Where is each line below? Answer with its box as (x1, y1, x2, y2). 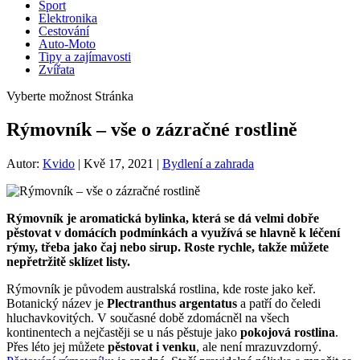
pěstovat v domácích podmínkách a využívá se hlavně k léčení (6, 226, 340, 240)
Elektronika (39, 10, 97, 25)
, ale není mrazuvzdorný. (196, 340, 321, 354)
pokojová (240, 325, 291, 340)
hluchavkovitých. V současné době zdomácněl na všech (6, 311, 289, 325)
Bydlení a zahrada (162, 157, 254, 171)
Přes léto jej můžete (6, 340, 108, 354)
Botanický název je (6, 297, 107, 311)
